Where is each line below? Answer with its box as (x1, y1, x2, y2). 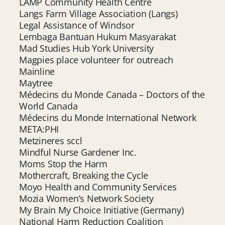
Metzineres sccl (19, 134, 82, 147)
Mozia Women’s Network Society (19, 192, 154, 204)
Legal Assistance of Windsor (19, 19, 135, 31)
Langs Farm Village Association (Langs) (19, 7, 178, 20)
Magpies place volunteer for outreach (19, 53, 174, 66)
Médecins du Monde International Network (19, 111, 196, 124)
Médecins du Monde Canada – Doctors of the (19, 88, 205, 100)
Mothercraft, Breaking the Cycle (19, 169, 149, 181)
